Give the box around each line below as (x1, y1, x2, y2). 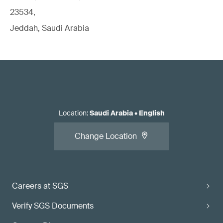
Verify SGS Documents (12, 201, 94, 211)
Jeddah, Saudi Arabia (10, 23, 89, 33)
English (138, 109, 165, 117)
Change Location (75, 131, 137, 141)
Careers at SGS (12, 181, 68, 191)
